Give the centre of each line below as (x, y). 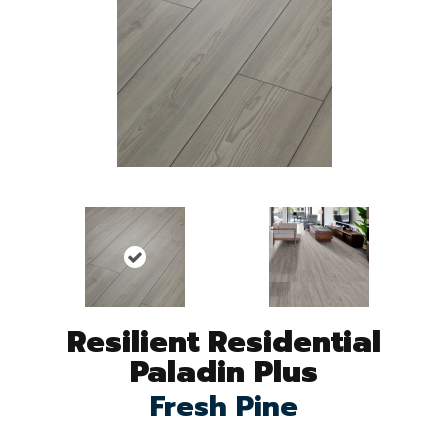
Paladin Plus (224, 371)
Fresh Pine (224, 406)
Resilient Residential (224, 341)
